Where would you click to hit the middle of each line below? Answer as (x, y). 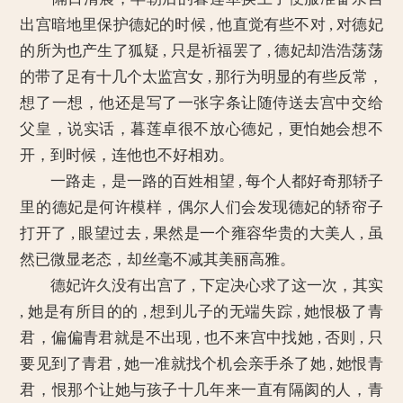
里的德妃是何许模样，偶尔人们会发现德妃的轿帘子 (201, 207)
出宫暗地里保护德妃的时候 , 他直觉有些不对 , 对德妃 (201, 25)
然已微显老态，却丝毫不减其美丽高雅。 (158, 260)
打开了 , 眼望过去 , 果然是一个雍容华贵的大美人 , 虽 (201, 233)
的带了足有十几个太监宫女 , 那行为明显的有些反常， (201, 77)
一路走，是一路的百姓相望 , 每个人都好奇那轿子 (201, 181)
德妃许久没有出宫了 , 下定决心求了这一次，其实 (201, 286)
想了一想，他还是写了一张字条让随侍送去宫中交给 (201, 103)
